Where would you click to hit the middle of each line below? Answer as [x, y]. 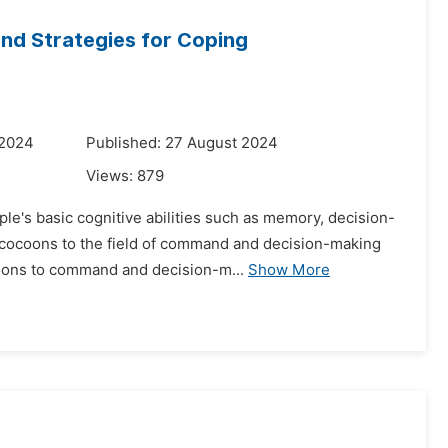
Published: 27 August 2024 [182, 143]
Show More [289, 270]
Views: [111, 176]
